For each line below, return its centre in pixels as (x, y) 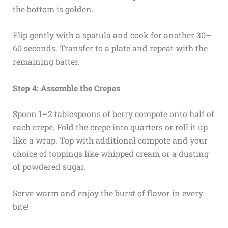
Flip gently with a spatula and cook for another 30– (112, 35)
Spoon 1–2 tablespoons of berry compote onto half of (113, 114)
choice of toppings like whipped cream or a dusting (110, 154)
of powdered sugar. (49, 167)
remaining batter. (46, 62)
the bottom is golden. (53, 9)
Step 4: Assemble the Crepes (66, 88)
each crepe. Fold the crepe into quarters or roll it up (110, 127)
